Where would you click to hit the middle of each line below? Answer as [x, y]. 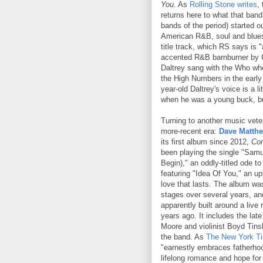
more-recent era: [190, 131]
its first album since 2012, [206, 141]
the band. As [183, 237]
